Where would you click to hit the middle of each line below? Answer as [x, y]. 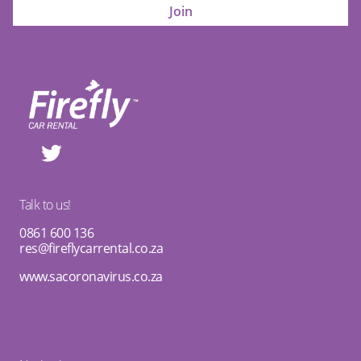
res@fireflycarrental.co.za [91, 249]
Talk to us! [45, 205]
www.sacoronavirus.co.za [91, 277]
